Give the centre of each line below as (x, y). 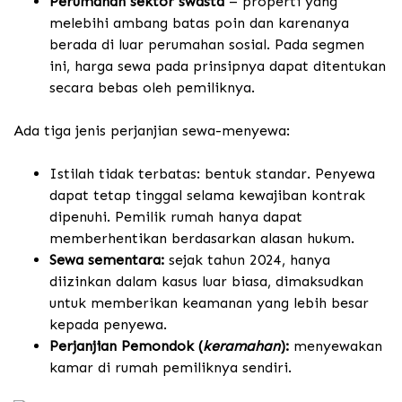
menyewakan (336, 346)
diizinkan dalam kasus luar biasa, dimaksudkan (206, 282)
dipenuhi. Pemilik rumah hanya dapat (176, 217)
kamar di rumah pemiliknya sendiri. (170, 368)
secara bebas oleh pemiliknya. (152, 88)
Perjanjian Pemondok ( (126, 346)
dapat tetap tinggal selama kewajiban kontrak (207, 196)
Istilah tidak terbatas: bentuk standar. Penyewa (212, 174)
